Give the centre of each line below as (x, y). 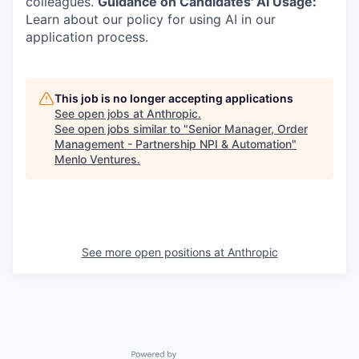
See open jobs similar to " (121, 129)
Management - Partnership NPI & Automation (173, 144)
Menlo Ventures (96, 159)
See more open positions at (154, 252)
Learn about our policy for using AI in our (151, 19)
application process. (87, 37)
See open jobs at (101, 113)
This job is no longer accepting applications (174, 98)
